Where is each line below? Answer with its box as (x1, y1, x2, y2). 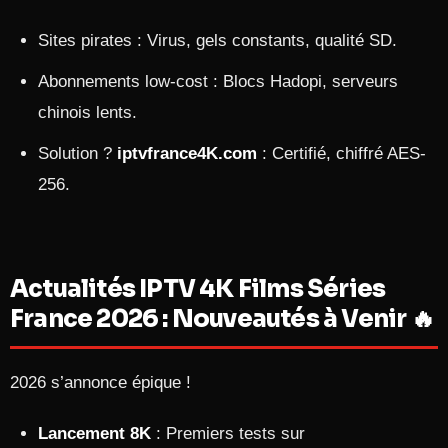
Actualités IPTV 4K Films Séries (10, 274, 386, 304)
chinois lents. (38, 103, 137, 122)
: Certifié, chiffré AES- (257, 144, 426, 163)
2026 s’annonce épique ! (10, 373, 191, 392)
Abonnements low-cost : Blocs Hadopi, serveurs (38, 72, 398, 91)
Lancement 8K (38, 424, 151, 443)
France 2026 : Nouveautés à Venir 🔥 (10, 304, 434, 334)
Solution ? (38, 144, 117, 163)
